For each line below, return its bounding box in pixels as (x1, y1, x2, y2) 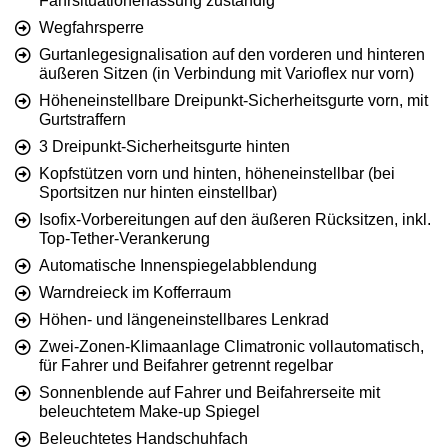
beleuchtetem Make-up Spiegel (39, 403, 260, 421)
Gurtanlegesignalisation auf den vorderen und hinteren (39, 46, 425, 64)
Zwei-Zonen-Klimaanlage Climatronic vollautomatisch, (39, 338, 424, 356)
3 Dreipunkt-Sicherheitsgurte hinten (39, 138, 290, 156)
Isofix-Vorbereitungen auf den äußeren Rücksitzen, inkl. (39, 211, 431, 229)
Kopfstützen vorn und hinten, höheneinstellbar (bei (39, 165, 395, 183)
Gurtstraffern (39, 111, 126, 129)
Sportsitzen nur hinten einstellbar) (39, 184, 277, 202)
